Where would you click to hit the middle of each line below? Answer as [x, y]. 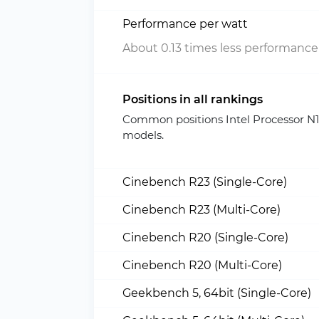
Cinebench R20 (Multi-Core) [202, 265]
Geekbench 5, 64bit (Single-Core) [217, 293]
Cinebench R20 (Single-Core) [205, 237]
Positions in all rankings [193, 99]
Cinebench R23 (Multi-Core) [202, 210]
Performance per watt [185, 24]
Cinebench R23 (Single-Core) [205, 182]
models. [143, 135]
